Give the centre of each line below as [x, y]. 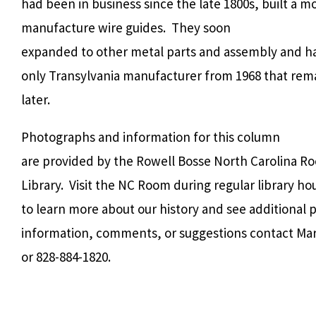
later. [36, 99]
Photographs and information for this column [151, 136]
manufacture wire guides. [93, 27]
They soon [201, 27]
